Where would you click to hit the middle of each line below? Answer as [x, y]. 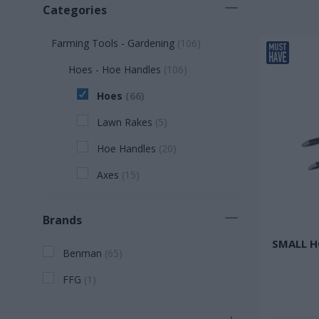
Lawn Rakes [125, 122]
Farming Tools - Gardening [113, 43]
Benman [82, 253]
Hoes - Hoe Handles [115, 69]
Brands [62, 220]
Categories [75, 10]
